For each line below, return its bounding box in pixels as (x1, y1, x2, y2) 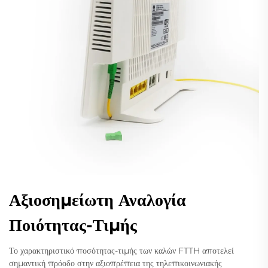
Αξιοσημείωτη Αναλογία (9, 189, 186, 210)
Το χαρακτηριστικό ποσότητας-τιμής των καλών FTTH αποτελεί (9, 245, 234, 256)
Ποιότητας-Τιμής (9, 214, 137, 235)
